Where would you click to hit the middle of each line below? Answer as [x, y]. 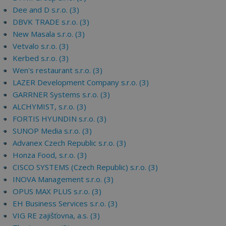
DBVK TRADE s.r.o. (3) [51, 22]
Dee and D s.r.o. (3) [46, 10]
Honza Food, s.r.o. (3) [50, 155]
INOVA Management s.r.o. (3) [63, 179]
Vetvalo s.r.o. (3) [41, 46]
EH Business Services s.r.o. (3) [65, 203]
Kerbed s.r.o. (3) [41, 58]
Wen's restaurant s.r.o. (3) [58, 70]
